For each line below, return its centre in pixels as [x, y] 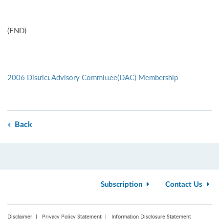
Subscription [122, 185]
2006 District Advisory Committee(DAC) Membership [93, 77]
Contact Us [185, 185]
